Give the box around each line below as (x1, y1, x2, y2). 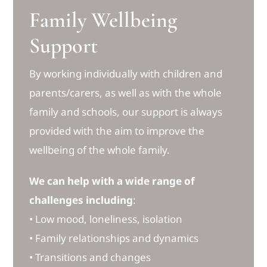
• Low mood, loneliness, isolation (29, 212, 183, 226)
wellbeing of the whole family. (29, 142, 170, 157)
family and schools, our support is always (29, 104, 223, 119)
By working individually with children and (29, 66, 223, 80)
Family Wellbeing (29, 7, 178, 33)
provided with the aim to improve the (29, 123, 205, 138)
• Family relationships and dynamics (29, 231, 199, 245)
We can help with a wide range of (29, 173, 195, 188)
